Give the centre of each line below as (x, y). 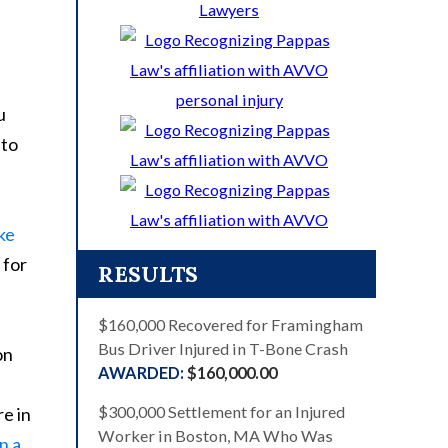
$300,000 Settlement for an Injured (221, 412)
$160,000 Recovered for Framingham (230, 325)
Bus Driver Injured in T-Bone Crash (223, 349)
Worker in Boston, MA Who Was (215, 436)
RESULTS (148, 274)
